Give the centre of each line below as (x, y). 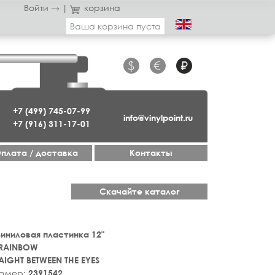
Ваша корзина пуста (115, 26)
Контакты (151, 153)
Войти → (41, 8)
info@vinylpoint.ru (158, 117)
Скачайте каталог (139, 191)
